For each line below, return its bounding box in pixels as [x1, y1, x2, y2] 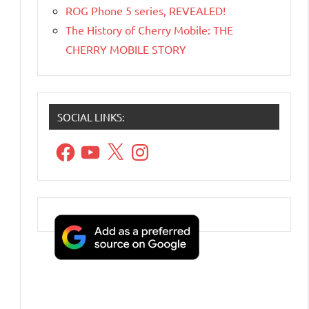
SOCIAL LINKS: [57, 110, 125, 123]
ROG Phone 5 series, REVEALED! [66, 3, 226, 17]
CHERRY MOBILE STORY [66, 41, 186, 56]
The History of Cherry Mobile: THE [66, 22, 233, 37]
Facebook [54, 139, 100, 153]
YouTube [79, 139, 121, 153]
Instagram [128, 139, 177, 153]
